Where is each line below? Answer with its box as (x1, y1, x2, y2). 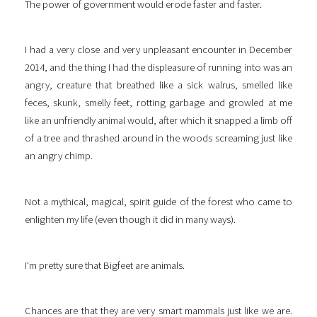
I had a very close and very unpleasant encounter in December (25, 43, 292, 57)
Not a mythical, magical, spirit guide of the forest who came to (25, 195, 292, 209)
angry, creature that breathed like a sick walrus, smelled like (25, 79, 292, 92)
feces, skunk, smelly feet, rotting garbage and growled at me (25, 96, 292, 110)
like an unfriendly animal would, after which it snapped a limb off (25, 114, 292, 127)
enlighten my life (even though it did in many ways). (25, 213, 236, 226)
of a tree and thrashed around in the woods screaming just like (25, 132, 292, 145)
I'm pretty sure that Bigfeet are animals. (25, 258, 185, 272)
